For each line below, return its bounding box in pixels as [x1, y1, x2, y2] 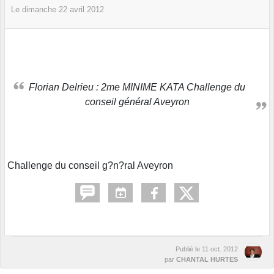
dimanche [22, 4, 59, 14]
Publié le [176, 245, 202, 253]
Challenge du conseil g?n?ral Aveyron [7, 160, 173, 171]
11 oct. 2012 [202, 245, 238, 253]
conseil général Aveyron [84, 96, 190, 107]
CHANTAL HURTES [176, 255, 238, 263]
